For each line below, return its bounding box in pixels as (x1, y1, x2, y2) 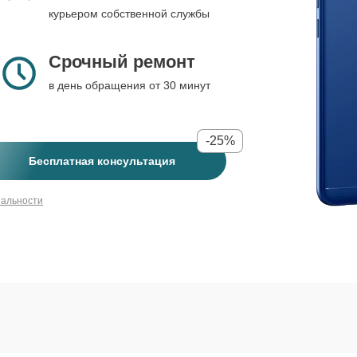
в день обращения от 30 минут (49, 79, 210, 92)
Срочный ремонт (49, 52, 195, 72)
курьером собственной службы (49, 7, 210, 20)
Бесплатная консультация (29, 155, 175, 167)
